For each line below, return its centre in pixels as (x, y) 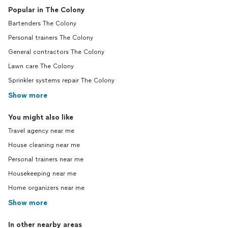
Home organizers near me (46, 188)
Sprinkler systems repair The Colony (61, 81)
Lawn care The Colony (41, 66)
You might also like (41, 118)
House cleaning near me (44, 145)
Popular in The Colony (47, 10)
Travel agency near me (41, 131)
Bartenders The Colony (42, 24)
